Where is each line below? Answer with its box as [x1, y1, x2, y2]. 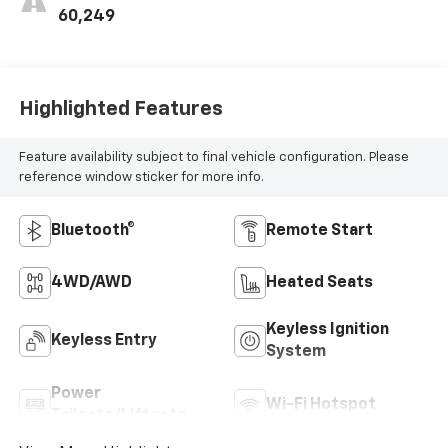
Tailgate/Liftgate [50, 408, 187, 425]
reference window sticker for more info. [18, 170, 264, 184]
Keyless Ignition [266, 322, 389, 339]
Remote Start [266, 223, 373, 240]
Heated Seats [266, 275, 373, 292]
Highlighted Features [18, 98, 223, 119]
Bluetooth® [50, 223, 135, 240]
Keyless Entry [50, 333, 157, 350]
